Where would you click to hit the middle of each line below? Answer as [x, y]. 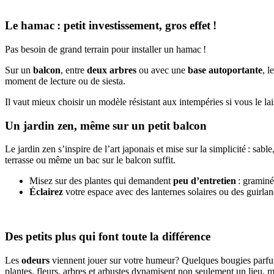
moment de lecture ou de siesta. [65, 81]
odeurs [35, 260]
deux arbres [112, 70]
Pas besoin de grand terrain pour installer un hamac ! [106, 49]
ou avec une [162, 70]
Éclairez [46, 192]
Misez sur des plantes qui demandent [101, 181]
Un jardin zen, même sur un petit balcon [106, 125]
